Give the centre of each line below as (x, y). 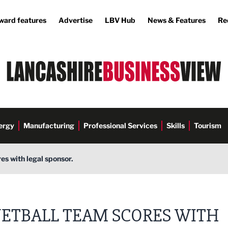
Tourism (208, 125)
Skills (176, 125)
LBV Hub (120, 20)
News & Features (177, 20)
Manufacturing (49, 125)
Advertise (76, 20)
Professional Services (120, 125)
